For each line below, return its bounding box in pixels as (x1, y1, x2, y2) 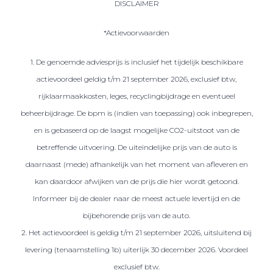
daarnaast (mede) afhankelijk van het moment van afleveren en (25, 159, 248, 169)
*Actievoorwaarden (104, 27, 169, 37)
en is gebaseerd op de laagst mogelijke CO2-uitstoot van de (34, 125, 239, 135)
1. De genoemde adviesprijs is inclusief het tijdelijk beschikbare (30, 57, 243, 66)
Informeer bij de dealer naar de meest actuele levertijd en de (33, 193, 240, 203)
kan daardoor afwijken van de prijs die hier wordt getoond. (34, 176, 239, 186)
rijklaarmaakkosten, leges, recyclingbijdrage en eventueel (38, 91, 235, 101)
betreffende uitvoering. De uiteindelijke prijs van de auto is (36, 142, 237, 152)
